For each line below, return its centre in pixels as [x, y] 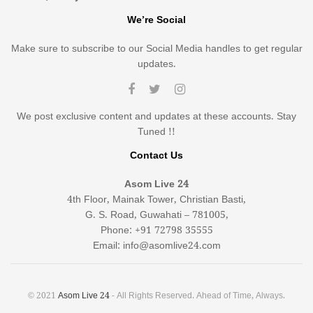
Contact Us [156, 155]
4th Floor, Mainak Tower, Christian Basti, [156, 199]
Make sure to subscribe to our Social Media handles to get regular [156, 49]
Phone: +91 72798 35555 [156, 230]
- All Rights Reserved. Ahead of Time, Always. [197, 296]
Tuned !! [156, 132]
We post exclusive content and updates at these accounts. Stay [156, 116]
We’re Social [156, 20]
